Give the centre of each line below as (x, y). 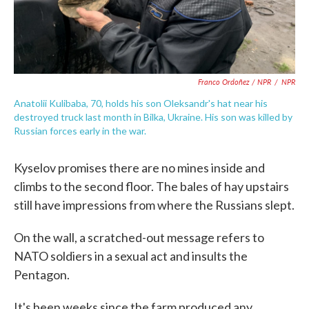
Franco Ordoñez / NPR (235, 82)
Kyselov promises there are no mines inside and (139, 168)
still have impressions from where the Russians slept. (154, 205)
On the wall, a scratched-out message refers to (139, 237)
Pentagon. (42, 275)
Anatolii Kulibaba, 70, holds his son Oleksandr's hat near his (141, 103)
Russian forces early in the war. (80, 131)
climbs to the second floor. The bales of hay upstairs (151, 186)
